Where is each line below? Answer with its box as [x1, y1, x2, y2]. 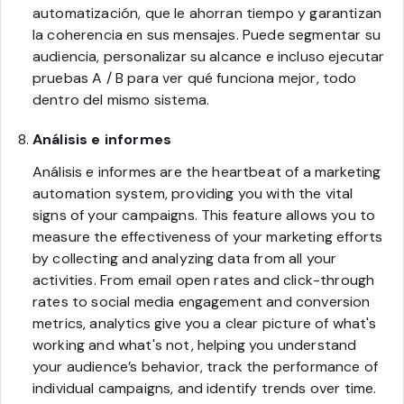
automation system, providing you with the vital [32, 183, 353, 203]
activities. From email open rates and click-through [32, 270, 375, 289]
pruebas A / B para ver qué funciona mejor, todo [32, 68, 357, 87]
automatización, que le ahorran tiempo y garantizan [32, 3, 382, 23]
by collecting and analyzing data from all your [32, 248, 337, 268]
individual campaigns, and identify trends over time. [32, 378, 377, 398]
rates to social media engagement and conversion [32, 291, 371, 311]
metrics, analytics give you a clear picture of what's [32, 313, 377, 333]
